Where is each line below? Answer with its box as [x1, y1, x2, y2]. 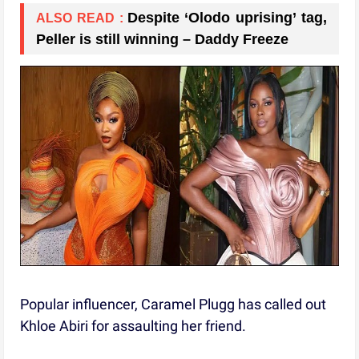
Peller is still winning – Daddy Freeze [36, 30, 289, 47]
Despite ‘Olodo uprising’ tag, [127, 9, 327, 26]
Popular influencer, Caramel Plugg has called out [20, 295, 327, 313]
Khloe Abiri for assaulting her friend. [20, 317, 247, 334]
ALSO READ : [36, 10, 123, 25]
